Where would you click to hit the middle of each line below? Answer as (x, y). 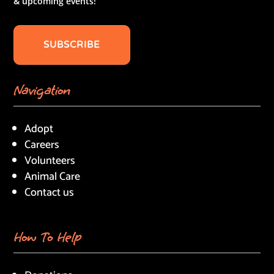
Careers (42, 145)
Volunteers (50, 161)
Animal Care (53, 177)
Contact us (50, 193)
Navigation (42, 91)
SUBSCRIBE (72, 45)
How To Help (48, 238)
